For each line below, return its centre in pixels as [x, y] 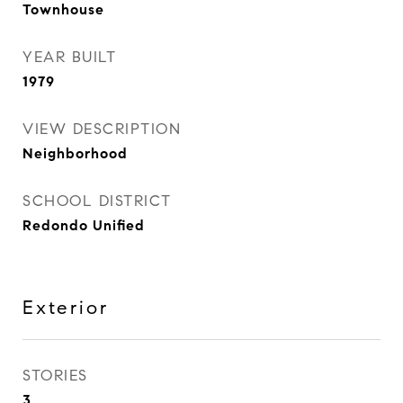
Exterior [66, 308]
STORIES [55, 376]
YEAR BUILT [69, 57]
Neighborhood [75, 153]
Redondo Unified [84, 225]
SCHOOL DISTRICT [97, 201]
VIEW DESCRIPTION [102, 129]
